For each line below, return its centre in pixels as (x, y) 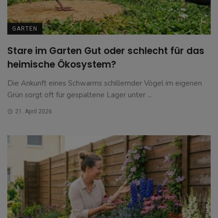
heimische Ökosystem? (62, 65)
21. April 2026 (33, 112)
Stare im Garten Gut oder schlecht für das (106, 51)
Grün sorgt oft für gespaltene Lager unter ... (80, 95)
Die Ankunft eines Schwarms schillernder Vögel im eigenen (105, 83)
